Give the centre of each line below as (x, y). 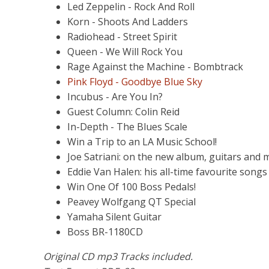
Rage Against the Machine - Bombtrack (155, 67)
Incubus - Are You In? (115, 97)
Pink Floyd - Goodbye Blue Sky (135, 82)
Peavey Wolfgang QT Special (131, 202)
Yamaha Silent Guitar (114, 217)
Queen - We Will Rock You (125, 52)
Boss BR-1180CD (105, 232)
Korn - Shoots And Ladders (128, 22)
